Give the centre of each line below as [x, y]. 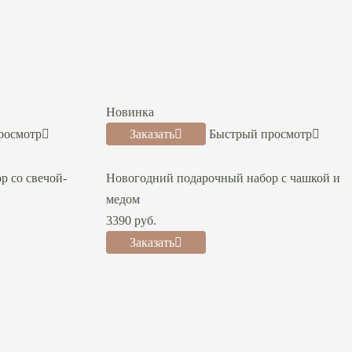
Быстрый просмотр [260, 134]
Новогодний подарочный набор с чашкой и [223, 178]
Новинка [130, 112]
